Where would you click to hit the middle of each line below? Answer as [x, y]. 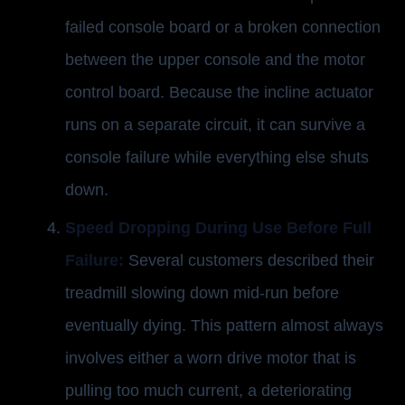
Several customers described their [249, 261]
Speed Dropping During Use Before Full [218, 228]
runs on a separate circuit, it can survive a [215, 124]
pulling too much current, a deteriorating [208, 391]
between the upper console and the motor [215, 59]
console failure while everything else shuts [217, 157]
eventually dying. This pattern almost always [224, 326]
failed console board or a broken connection [223, 27]
